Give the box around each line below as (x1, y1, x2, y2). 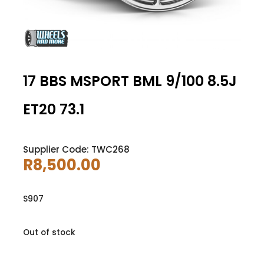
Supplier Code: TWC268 (22, 143, 130, 156)
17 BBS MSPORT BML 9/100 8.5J (22, 71, 237, 91)
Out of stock (22, 226, 75, 238)
